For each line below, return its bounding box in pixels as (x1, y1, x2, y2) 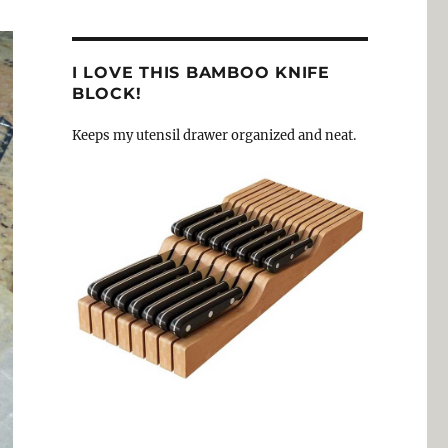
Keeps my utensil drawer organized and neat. (71, 127, 356, 145)
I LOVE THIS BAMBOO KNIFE (71, 63, 330, 83)
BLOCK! (71, 84, 142, 104)
